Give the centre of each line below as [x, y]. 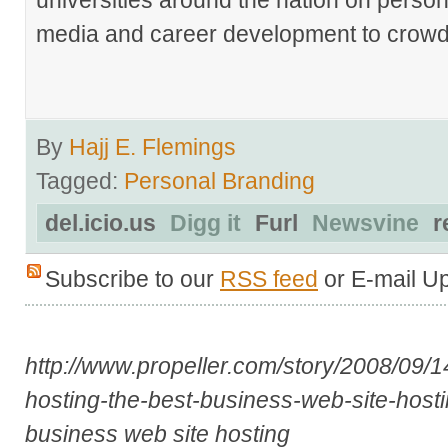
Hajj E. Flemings [152, 146]
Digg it [205, 222]
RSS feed [269, 278]
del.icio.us [103, 222]
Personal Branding [219, 180]
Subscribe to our [132, 278]
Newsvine [365, 222]
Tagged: [80, 180]
